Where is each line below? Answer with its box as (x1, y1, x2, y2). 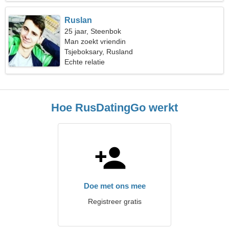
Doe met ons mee (83, 181, 146, 190)
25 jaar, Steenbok (64, 27, 122, 35)
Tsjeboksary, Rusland (64, 48, 133, 56)
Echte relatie (64, 58, 105, 66)
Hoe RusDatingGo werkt (51, 101, 178, 114)
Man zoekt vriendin (64, 37, 126, 45)
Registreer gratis (87, 197, 142, 205)
